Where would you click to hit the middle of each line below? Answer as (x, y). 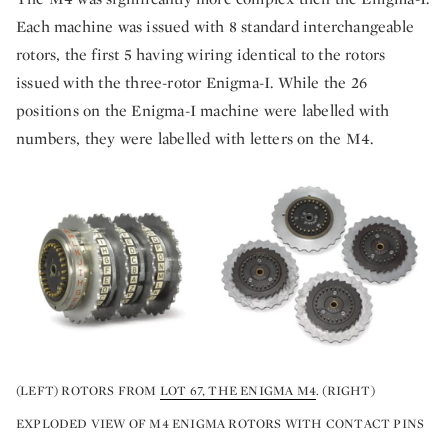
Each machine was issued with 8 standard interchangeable (215, 26)
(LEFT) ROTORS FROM (88, 390)
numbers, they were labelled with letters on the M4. (195, 138)
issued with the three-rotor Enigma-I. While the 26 (192, 82)
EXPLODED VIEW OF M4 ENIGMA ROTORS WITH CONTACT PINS (220, 424)
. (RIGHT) (345, 390)
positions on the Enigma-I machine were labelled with (203, 110)
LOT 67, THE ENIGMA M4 (238, 390)
